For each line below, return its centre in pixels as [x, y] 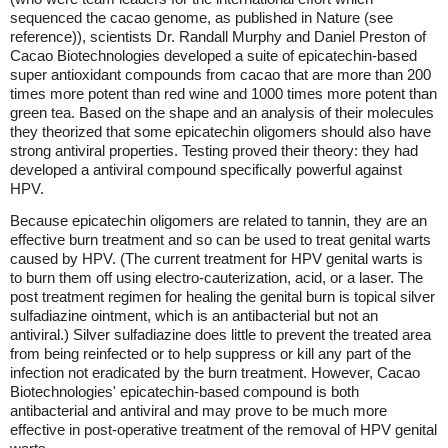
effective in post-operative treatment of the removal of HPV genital [223, 429]
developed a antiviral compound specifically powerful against [206, 169]
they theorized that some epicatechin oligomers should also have [220, 131]
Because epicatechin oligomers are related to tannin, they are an [218, 220]
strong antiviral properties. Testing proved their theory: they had [214, 150]
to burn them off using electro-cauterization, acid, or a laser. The [216, 277]
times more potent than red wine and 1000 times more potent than [223, 93]
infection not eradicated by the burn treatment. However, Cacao [215, 372]
